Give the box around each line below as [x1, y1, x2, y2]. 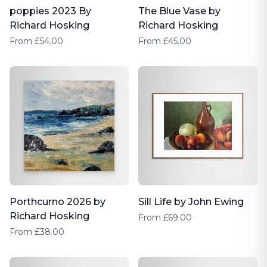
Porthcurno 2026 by [10, 196, 105, 207]
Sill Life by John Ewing [138, 196, 244, 207]
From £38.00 [10, 226, 64, 237]
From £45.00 [138, 36, 191, 46]
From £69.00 [138, 212, 192, 223]
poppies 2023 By [10, 5, 91, 17]
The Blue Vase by [138, 5, 221, 17]
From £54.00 [10, 36, 63, 46]
